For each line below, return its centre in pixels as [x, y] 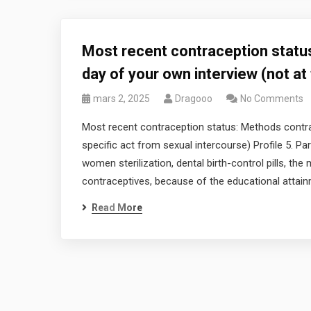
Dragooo [194, 99]
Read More [117, 208]
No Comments [272, 99]
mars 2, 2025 [121, 99]
